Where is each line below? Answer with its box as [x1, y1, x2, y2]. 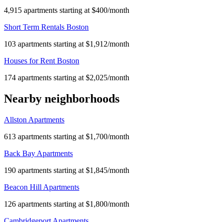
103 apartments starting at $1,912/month [4, 40, 129, 49]
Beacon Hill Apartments [4, 183, 79, 192]
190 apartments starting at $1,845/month [4, 166, 129, 175]
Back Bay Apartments [4, 149, 73, 158]
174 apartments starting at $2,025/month [4, 73, 129, 82]
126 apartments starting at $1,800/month [4, 200, 129, 209]
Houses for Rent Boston [4, 56, 79, 65]
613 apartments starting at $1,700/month [4, 132, 129, 141]
